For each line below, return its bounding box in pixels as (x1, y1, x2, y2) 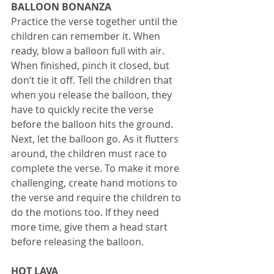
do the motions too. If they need (11, 205, 161, 219)
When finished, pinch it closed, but (11, 58, 172, 72)
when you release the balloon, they (11, 87, 174, 102)
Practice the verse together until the (11, 14, 180, 28)
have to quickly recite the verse (11, 102, 156, 116)
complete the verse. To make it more (11, 161, 182, 175)
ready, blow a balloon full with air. (11, 43, 167, 57)
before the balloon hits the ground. (11, 117, 176, 131)
